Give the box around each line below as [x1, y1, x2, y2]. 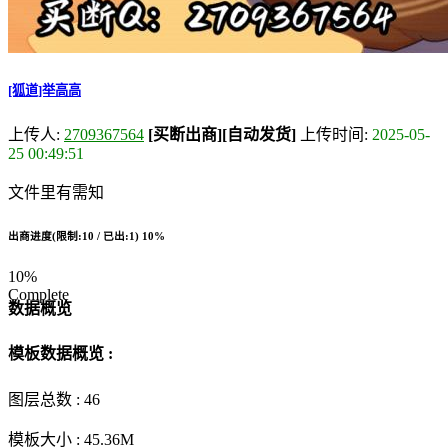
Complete [8, 285, 69, 303]
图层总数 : [8, 390, 84, 408]
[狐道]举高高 [8, 82, 81, 98]
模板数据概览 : [8, 345, 113, 363]
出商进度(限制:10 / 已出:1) [8, 229, 142, 242]
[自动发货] [222, 125, 296, 143]
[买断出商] [148, 125, 222, 143]
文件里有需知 [8, 183, 104, 201]
